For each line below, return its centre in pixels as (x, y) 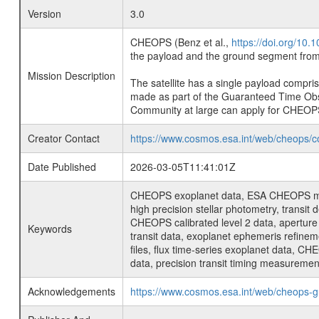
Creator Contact (63, 138)
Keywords (49, 229)
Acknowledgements (71, 291)
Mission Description (71, 75)
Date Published (62, 167)
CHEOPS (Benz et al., (181, 42)
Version (44, 14)
